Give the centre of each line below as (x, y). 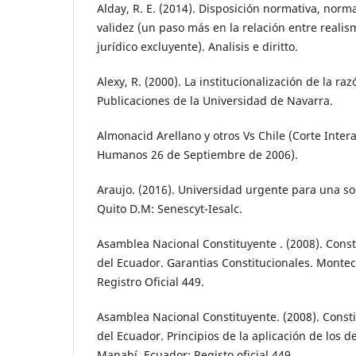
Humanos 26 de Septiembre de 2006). (197, 154)
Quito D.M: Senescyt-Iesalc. (170, 208)
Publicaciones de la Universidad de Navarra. (215, 100)
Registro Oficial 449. (151, 281)
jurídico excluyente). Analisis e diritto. (197, 46)
